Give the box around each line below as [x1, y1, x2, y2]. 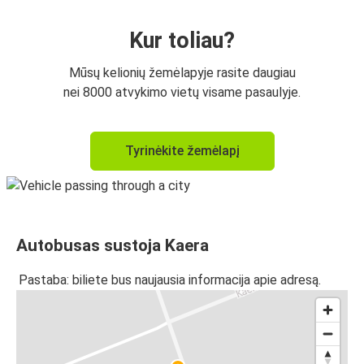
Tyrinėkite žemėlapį [124, 143, 240, 158]
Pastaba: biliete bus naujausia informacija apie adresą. [19, 272, 321, 288]
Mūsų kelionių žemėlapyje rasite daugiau [68, 65, 296, 80]
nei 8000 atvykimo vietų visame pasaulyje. [63, 84, 301, 100]
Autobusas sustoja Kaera [16, 236, 209, 255]
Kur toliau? [129, 28, 235, 54]
